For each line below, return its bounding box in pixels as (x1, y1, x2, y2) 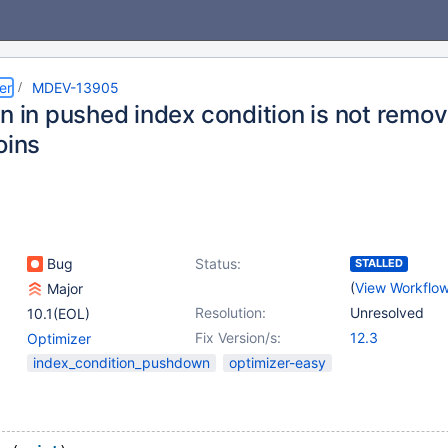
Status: (195, 255, 241, 272)
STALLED (355, 256, 403, 270)
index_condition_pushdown (33, 354, 210, 371)
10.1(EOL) (27, 305, 90, 322)
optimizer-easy (229, 354, 326, 371)
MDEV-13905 (32, 79, 119, 96)
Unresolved (350, 304, 424, 321)
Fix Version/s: (195, 329, 281, 346)
